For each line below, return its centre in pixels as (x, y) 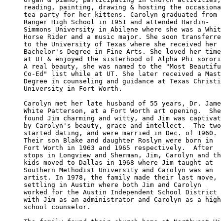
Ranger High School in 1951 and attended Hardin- (116, 22)
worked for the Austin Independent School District (120, 192)
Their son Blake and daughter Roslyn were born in (120, 140)
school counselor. (59, 207)
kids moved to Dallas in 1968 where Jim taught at (120, 162)
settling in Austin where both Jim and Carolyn (114, 184)
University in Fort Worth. (75, 88)
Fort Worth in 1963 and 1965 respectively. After (120, 147)
